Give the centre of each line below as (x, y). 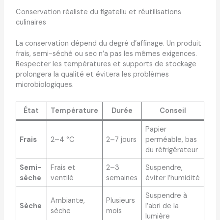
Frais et (63, 167)
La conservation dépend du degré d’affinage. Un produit (108, 44)
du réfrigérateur (172, 150)
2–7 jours (122, 139)
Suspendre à (166, 195)
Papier (156, 129)
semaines (122, 178)
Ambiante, (68, 200)
